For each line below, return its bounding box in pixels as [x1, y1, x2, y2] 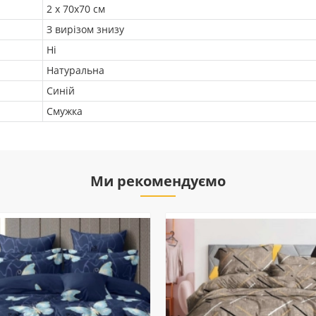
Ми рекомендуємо [90, 171, 226, 190]
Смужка [47, 104, 83, 118]
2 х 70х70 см [47, 2, 105, 16]
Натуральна [47, 63, 104, 77]
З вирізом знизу [47, 23, 124, 36]
